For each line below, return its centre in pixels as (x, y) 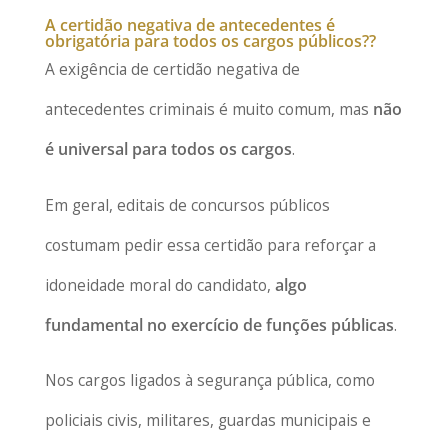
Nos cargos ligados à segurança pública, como (209, 380)
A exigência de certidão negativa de (172, 69)
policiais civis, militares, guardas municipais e (207, 420)
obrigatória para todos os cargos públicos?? (210, 41)
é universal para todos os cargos (168, 149)
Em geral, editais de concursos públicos (187, 204)
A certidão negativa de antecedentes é (189, 25)
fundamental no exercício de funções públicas (219, 324)
